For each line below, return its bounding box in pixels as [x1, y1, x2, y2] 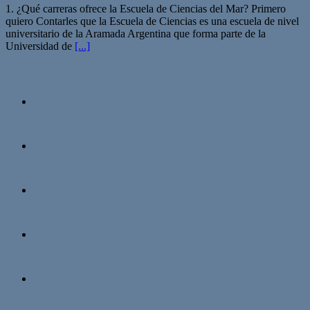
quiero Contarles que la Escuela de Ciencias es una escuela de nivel [6, 15, 299, 28]
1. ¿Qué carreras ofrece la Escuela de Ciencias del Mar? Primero [6, 3, 286, 15]
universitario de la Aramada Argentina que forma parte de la [6, 28, 266, 40]
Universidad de [6, 40, 75, 53]
